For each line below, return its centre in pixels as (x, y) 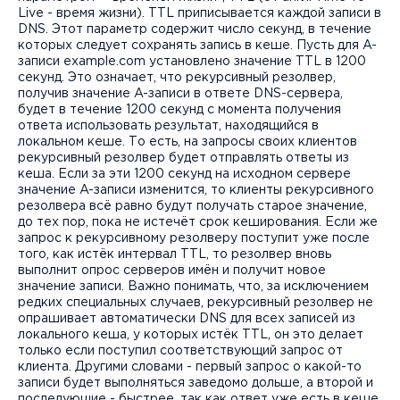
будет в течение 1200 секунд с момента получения (179, 110)
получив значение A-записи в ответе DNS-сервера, (180, 94)
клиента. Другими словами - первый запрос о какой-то (190, 367)
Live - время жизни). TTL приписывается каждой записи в (200, 13)
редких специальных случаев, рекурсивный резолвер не (196, 303)
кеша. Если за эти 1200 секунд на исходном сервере (184, 174)
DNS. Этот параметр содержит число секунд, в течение (195, 29)
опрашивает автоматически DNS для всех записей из (187, 319)
